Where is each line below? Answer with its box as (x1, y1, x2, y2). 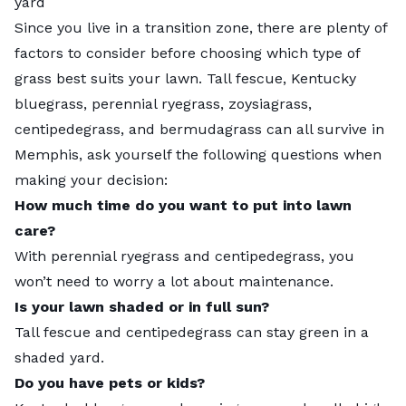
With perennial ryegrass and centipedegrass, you (14, 246, 354, 265)
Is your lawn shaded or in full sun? (14, 297, 269, 315)
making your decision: (14, 170, 168, 188)
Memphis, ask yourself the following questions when (14, 145, 382, 163)
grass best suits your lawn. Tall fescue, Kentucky (14, 69, 356, 87)
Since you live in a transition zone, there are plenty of (14, 18, 387, 36)
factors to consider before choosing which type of (14, 43, 360, 62)
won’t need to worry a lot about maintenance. (14, 272, 333, 290)
